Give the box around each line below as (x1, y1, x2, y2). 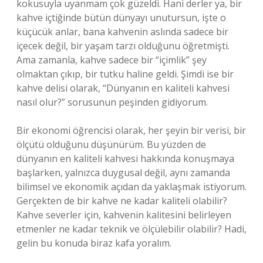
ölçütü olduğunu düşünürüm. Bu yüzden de (16, 138, 206, 151)
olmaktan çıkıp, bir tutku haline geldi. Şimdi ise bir (16, 68, 234, 80)
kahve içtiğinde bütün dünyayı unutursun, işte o (16, 11, 226, 24)
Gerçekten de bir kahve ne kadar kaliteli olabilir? (16, 194, 227, 207)
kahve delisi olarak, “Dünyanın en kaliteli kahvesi (16, 82, 230, 95)
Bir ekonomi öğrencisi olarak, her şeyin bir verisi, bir (16, 124, 246, 137)
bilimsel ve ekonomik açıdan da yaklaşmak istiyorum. (16, 180, 247, 193)
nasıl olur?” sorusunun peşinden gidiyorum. (16, 96, 208, 109)
